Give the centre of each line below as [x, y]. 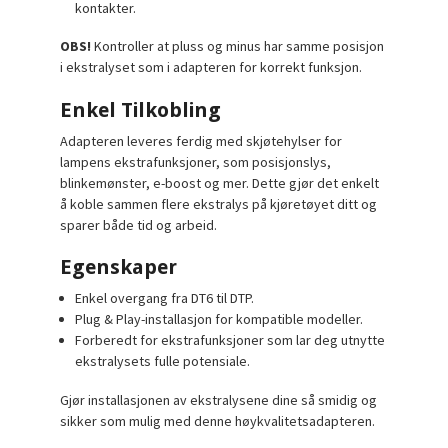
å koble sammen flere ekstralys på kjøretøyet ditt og [219, 203]
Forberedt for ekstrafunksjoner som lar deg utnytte [230, 340]
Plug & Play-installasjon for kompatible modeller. [219, 319]
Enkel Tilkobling [141, 109]
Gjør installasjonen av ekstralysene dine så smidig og [219, 399]
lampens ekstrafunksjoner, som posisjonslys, [196, 161]
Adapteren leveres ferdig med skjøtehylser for [201, 140]
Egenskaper [119, 267]
